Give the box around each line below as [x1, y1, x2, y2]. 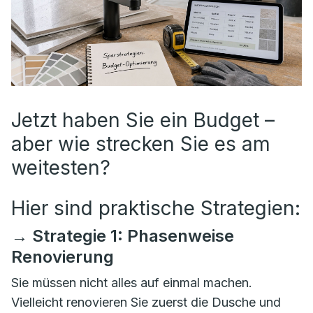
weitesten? [11, 156, 110, 180]
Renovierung [11, 247, 114, 267]
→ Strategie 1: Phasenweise [11, 226, 234, 246]
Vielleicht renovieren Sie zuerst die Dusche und [11, 295, 281, 310]
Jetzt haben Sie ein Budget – [11, 108, 275, 132]
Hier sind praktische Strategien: [11, 196, 300, 220]
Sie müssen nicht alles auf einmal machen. [11, 275, 252, 290]
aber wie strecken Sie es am [11, 132, 270, 156]
